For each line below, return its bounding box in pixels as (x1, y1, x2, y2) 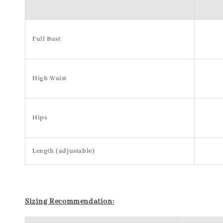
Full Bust (32, 35, 61, 43)
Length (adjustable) (32, 147, 95, 155)
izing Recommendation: (29, 197, 114, 206)
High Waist (32, 74, 67, 83)
